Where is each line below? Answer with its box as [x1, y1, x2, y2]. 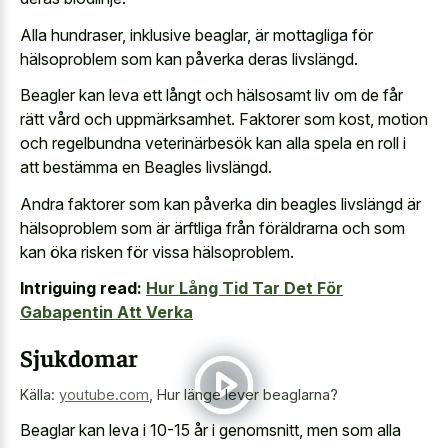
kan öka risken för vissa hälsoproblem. [20, 241, 294, 262]
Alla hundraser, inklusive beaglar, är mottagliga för [20, 24, 373, 45]
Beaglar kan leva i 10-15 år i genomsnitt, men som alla [20, 419, 401, 440]
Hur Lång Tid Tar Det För [146, 278, 343, 299]
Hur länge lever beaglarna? [157, 386, 338, 404]
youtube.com [59, 386, 149, 404]
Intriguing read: [20, 278, 142, 299]
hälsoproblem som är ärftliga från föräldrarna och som [20, 217, 405, 238]
